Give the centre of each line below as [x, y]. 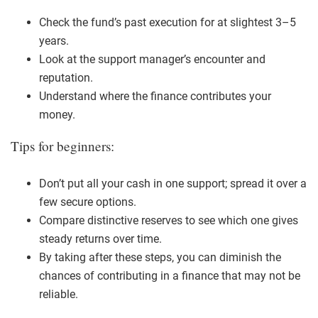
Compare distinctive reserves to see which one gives [169, 220]
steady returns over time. [100, 238]
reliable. [59, 294]
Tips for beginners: [62, 146]
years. [54, 40]
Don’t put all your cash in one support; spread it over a [173, 183]
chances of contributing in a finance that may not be [170, 275]
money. [57, 114]
